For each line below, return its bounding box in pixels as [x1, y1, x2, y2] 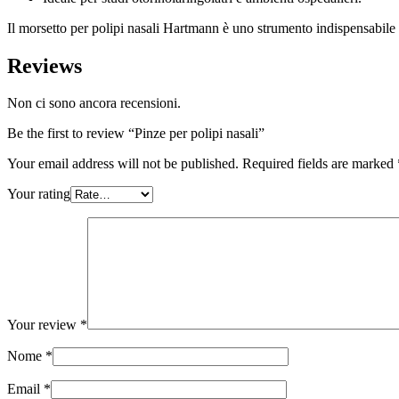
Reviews [7, 53, 82, 77]
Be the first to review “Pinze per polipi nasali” [7, 126, 265, 142]
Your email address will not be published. [7, 156, 239, 172]
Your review [7, 317, 80, 333]
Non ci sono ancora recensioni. [7, 95, 181, 111]
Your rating [7, 186, 70, 202]
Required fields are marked [242, 156, 397, 172]
